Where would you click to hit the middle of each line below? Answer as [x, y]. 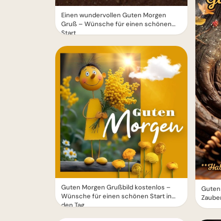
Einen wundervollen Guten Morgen [114, 15]
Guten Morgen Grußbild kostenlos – [116, 187]
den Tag [73, 205]
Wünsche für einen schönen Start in [116, 196]
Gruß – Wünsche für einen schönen [116, 24]
